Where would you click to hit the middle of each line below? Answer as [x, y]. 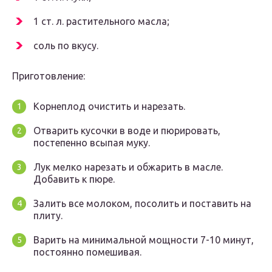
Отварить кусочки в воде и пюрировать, [127, 131]
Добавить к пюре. [74, 179]
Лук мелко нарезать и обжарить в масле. [128, 167]
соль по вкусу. [66, 46]
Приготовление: [49, 76]
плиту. [48, 216]
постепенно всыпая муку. [92, 143]
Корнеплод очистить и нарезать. [109, 107]
